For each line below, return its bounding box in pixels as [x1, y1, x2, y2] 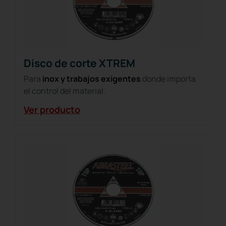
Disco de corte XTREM [24, 55, 135, 70]
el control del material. [24, 85, 105, 96]
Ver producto [24, 103, 80, 116]
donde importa [141, 73, 196, 84]
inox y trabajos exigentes [42, 73, 141, 84]
